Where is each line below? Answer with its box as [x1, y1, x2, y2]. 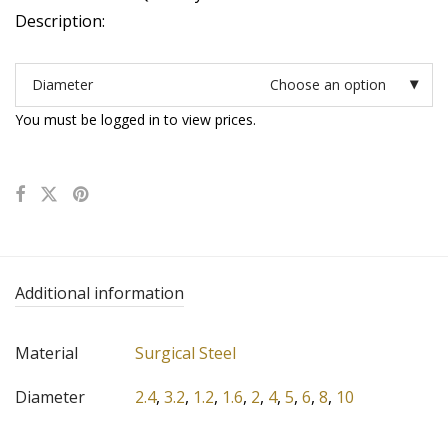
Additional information [15, 282, 184, 305]
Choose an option [270, 75, 386, 95]
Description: [15, 10, 105, 33]
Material [15, 342, 78, 365]
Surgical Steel [135, 342, 236, 365]
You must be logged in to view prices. [15, 110, 256, 130]
